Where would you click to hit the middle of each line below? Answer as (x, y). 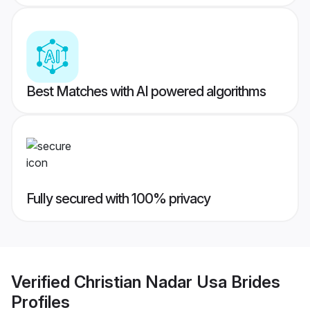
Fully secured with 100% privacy (118, 199)
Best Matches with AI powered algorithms (146, 92)
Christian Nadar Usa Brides (177, 282)
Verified (43, 282)
